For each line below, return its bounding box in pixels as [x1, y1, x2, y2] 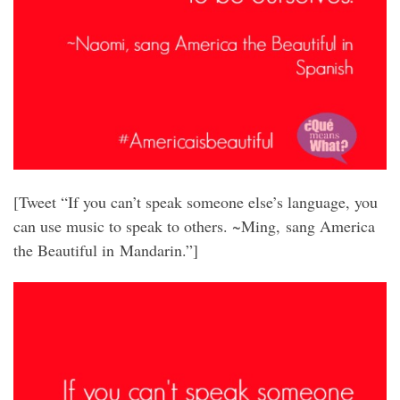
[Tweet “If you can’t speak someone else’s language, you [13, 190, 378, 212]
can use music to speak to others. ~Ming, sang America [13, 214, 375, 237]
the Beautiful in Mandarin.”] [13, 238, 198, 261]
